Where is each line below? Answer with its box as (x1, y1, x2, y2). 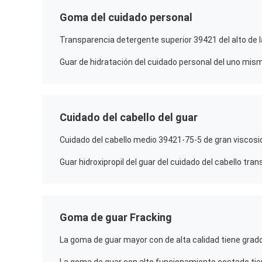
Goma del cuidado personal (60, 11, 192, 23)
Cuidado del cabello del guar (60, 111, 198, 123)
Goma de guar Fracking (60, 211, 172, 223)
